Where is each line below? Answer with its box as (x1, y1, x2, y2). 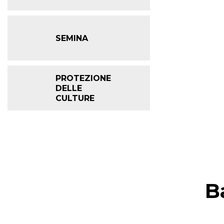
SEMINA (55, 33, 88, 43)
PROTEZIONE (55, 73, 111, 83)
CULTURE (55, 93, 94, 103)
